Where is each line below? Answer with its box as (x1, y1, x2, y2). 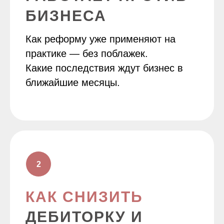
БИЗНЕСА (25, 7, 106, 24)
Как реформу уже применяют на (25, 33, 175, 44)
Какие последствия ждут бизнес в (25, 62, 183, 73)
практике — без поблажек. (25, 48, 148, 59)
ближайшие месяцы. (25, 77, 120, 88)
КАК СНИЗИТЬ (25, 188, 143, 205)
